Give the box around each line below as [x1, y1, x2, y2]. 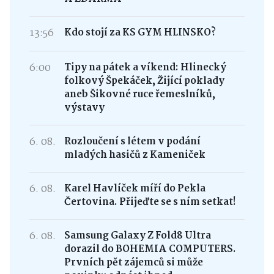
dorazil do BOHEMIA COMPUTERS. [64, 241, 236, 257]
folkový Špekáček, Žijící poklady [64, 73, 224, 89]
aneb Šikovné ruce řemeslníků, [64, 86, 215, 102]
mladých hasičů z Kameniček [64, 147, 206, 163]
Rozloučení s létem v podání [64, 133, 201, 149]
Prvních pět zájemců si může [64, 254, 203, 270]
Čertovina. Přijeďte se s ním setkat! [64, 194, 236, 210]
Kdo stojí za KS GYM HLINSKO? [64, 24, 216, 40]
